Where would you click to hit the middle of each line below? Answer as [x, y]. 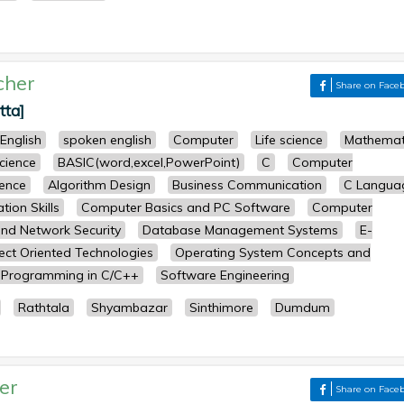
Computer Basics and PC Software [186, 207]
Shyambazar [129, 308]
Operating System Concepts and [273, 252]
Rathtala [44, 308]
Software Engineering [225, 275]
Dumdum [303, 308]
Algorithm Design [99, 185]
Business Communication [247, 185]
